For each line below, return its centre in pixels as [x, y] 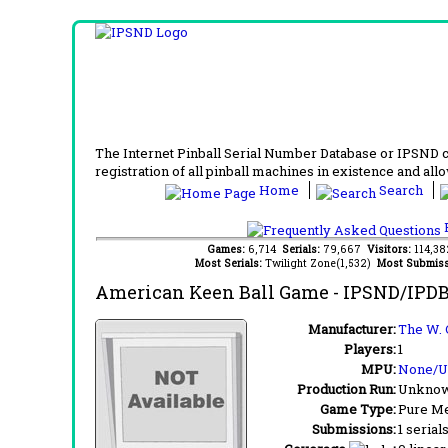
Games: [227, 248]
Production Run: [346, 388]
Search [401, 189]
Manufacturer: [352, 328]
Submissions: [354, 428]
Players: [370, 348]
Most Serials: [229, 262]
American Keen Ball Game [212, 291]
